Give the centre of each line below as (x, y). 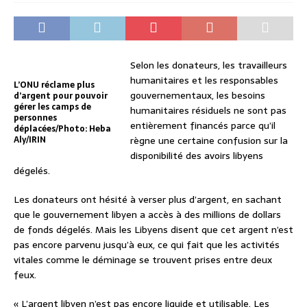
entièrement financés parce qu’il (203, 125)
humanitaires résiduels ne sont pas (208, 110)
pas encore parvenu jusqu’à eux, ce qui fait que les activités (147, 244)
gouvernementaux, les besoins (198, 95)
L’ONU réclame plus (54, 85)
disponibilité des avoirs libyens (197, 155)
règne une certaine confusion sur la (209, 140)
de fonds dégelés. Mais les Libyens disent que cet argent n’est (153, 229)
